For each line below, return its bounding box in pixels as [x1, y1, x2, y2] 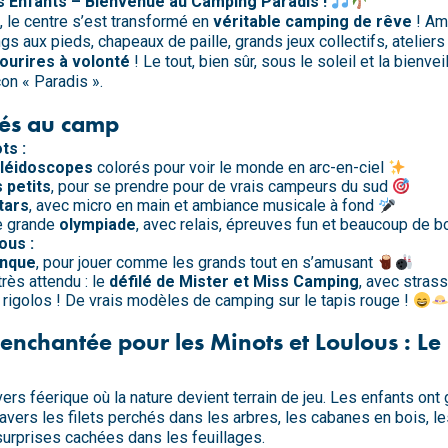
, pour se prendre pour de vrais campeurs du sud [51, 176, 392, 196]
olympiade [59, 214, 136, 234]
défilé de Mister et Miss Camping [109, 271, 359, 291]
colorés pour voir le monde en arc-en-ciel [93, 157, 388, 177]
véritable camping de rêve [213, 11, 412, 31]
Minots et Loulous [210, 325, 399, 357]
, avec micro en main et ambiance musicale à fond [29, 195, 378, 215]
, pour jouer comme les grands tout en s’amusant [36, 252, 377, 272]
